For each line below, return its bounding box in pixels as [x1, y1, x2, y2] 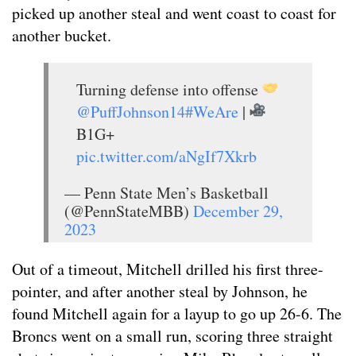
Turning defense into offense [76, 79, 262, 101]
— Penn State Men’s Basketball [64, 182, 269, 204]
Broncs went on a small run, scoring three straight [12, 325, 333, 347]
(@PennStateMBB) [64, 200, 193, 222]
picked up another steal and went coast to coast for [12, 2, 336, 25]
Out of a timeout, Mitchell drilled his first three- [12, 258, 323, 281]
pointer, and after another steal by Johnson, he [12, 281, 308, 303]
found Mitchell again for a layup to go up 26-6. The [12, 303, 342, 325]
